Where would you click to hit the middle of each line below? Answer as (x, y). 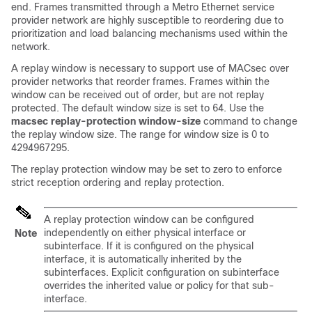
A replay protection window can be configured (149, 219)
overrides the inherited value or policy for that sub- (159, 286)
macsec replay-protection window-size (107, 121)
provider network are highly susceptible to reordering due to (147, 20)
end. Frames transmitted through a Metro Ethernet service (143, 7)
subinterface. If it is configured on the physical (149, 246)
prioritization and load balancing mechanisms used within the (149, 33)
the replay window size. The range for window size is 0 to (140, 134)
